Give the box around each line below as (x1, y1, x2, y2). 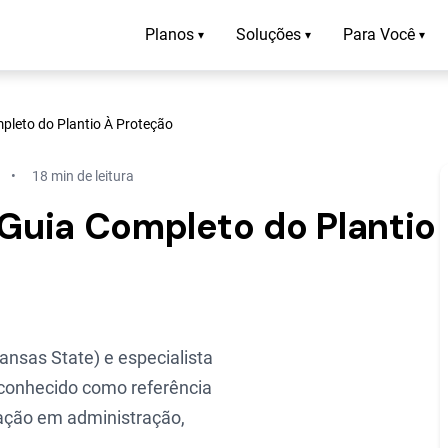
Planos (145, 25, 194, 44)
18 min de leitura (32, 167, 134, 184)
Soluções (236, 25, 301, 44)
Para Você (343, 25, 415, 44)
